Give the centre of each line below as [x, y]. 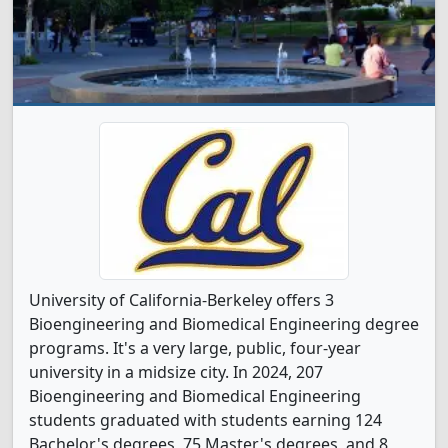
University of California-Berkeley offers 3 [181, 300]
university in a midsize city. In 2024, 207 [176, 372]
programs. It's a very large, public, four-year [195, 348]
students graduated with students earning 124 [205, 420]
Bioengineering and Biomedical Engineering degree [224, 324]
